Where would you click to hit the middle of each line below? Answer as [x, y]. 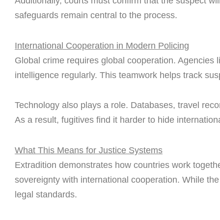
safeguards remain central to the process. [96, 15]
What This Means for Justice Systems [89, 150]
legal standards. [46, 194]
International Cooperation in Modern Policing [102, 45]
